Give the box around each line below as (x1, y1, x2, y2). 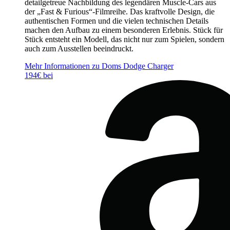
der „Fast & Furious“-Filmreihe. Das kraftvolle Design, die (25, 7, 215, 16)
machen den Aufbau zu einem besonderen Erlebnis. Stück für (25, 26, 223, 34)
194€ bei (25, 71, 53, 80)
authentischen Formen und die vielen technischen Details (25, 16, 208, 25)
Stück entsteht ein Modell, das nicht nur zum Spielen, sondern (25, 35, 224, 44)
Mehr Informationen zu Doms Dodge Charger (25, 62, 174, 70)
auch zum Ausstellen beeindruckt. (25, 44, 133, 53)
